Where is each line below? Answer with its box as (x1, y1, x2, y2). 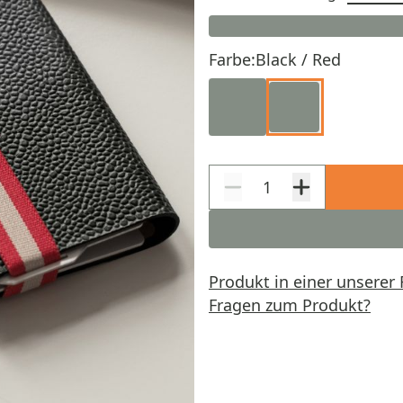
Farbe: (209, 49, 255, 70)
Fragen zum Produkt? (209, 294, 371, 316)
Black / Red (255, 49, 341, 70)
